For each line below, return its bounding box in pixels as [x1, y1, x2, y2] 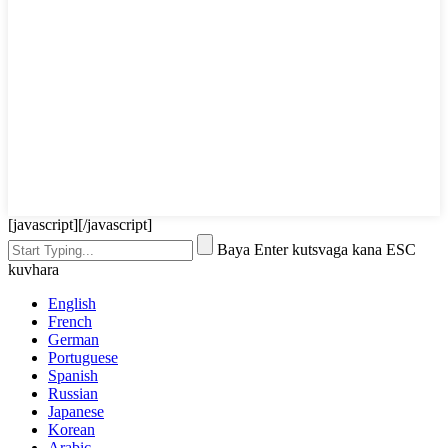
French [48, 313, 92, 331]
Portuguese [48, 349, 118, 367]
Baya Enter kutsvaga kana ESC [217, 241, 416, 259]
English [48, 295, 96, 313]
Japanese [48, 403, 104, 421]
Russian [48, 385, 98, 403]
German [48, 331, 99, 349]
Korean [48, 421, 95, 439]
